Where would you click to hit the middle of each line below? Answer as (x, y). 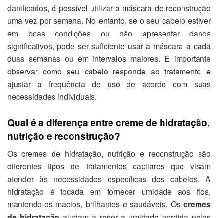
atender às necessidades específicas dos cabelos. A (109, 179)
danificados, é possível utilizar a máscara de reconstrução (109, 8)
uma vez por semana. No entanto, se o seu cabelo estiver (109, 20)
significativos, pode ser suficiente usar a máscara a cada (109, 46)
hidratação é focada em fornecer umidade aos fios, (109, 191)
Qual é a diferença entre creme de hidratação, (109, 122)
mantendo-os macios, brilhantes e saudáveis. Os (95, 204)
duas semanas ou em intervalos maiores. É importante (109, 58)
